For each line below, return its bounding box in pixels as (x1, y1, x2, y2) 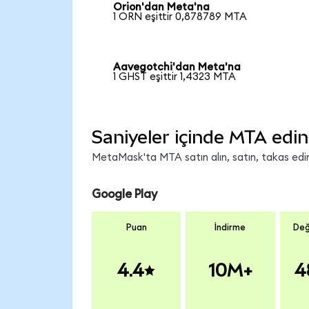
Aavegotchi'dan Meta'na (113, 62, 241, 73)
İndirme (215, 223, 246, 233)
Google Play (91, 188, 157, 200)
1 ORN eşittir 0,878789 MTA (113, 11, 248, 22)
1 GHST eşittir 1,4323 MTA (113, 72, 237, 83)
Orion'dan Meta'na (113, 1, 210, 12)
